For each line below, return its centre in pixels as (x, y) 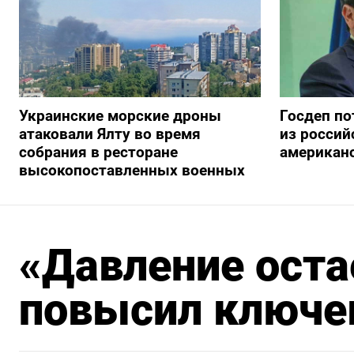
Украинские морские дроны (120, 116)
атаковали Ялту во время (110, 134)
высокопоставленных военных (132, 171)
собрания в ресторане (98, 153)
